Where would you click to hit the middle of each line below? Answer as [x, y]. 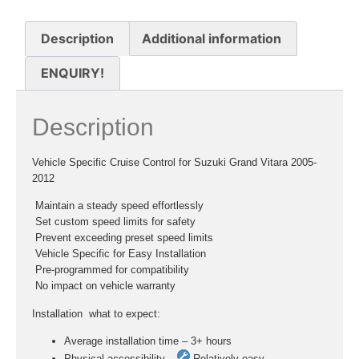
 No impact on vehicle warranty [104, 286]
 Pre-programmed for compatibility [111, 270]
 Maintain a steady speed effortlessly [118, 206]
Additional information [211, 38]
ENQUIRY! [73, 73]
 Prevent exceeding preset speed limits [123, 238]
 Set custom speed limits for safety [114, 222]
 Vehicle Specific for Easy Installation [119, 254]
